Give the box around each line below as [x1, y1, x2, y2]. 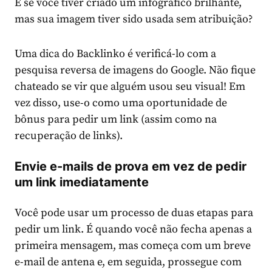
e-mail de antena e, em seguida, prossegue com [15, 255, 242, 270]
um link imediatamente [15, 175, 149, 190]
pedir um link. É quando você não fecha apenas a [15, 222, 252, 237]
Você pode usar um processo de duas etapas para [15, 206, 253, 220]
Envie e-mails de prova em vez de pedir [15, 159, 246, 174]
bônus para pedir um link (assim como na [15, 112, 217, 127]
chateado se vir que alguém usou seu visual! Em [15, 80, 245, 94]
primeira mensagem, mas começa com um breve [15, 239, 251, 253]
